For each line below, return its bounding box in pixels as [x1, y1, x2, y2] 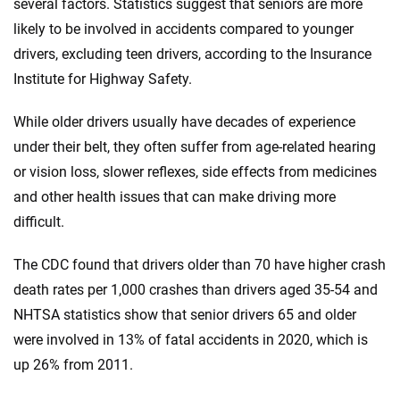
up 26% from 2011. [13, 356, 133, 373]
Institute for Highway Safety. [13, 71, 192, 87]
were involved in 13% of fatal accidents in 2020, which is [13, 331, 368, 348]
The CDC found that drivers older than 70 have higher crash [13, 256, 386, 273]
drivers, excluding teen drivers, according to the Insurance [13, 46, 371, 62]
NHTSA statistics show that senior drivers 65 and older [13, 306, 356, 323]
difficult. [13, 213, 64, 230]
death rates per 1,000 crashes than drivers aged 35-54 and [13, 281, 378, 298]
